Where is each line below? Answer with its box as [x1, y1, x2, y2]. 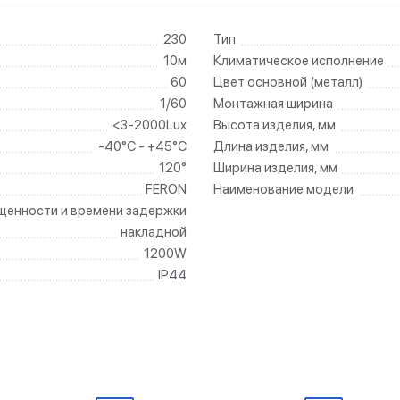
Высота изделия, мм [213, 117, 336, 133]
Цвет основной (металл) [213, 74, 362, 90]
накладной [121, 224, 187, 240]
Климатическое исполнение [213, 53, 384, 69]
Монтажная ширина [213, 96, 333, 112]
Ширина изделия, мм [213, 160, 337, 176]
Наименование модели [213, 181, 354, 197]
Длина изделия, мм [213, 138, 329, 154]
